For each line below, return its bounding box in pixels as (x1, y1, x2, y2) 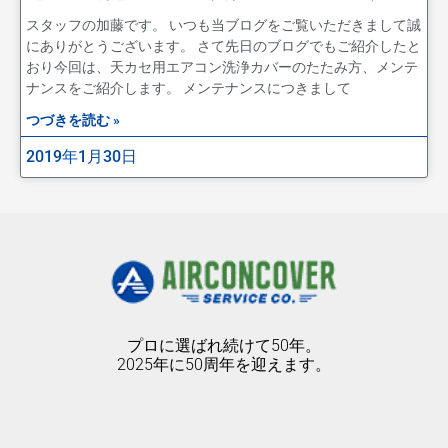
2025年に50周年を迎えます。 (117, 354, 331, 374)
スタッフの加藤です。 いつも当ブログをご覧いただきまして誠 (26, 16, 421, 33)
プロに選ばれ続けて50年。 (127, 335, 321, 355)
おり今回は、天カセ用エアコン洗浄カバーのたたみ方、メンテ (26, 58, 418, 75)
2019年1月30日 (26, 146, 137, 166)
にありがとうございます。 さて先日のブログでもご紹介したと (26, 37, 421, 54)
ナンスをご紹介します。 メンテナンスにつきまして (26, 79, 351, 96)
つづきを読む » (26, 111, 120, 128)
